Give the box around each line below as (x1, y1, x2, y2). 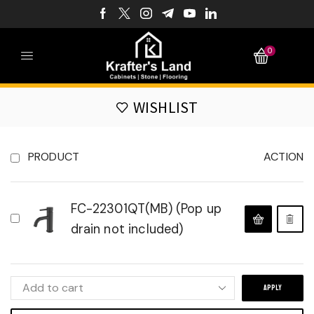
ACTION (264, 149, 303, 165)
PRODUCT (28, 149, 80, 165)
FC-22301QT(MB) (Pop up (70, 200, 222, 218)
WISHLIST (132, 97, 198, 117)
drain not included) (70, 221, 184, 238)
